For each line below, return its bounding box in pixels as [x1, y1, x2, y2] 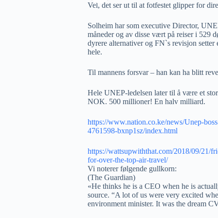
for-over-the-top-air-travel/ [88, 156, 168, 164]
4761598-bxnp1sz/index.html [88, 127, 178, 135]
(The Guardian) [88, 173, 135, 182]
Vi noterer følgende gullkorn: [88, 164, 177, 173]
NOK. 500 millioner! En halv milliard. [88, 97, 205, 106]
